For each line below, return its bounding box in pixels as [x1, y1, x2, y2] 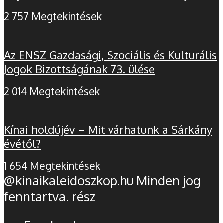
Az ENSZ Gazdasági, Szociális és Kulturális [4, 47, 217, 62]
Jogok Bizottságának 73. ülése [4, 61, 155, 76]
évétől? [4, 136, 41, 150]
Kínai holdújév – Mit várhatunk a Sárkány [4, 122, 212, 136]
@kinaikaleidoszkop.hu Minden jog [4, 172, 201, 189]
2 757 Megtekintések [4, 10, 102, 23]
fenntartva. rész [4, 188, 95, 205]
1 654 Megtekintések [4, 159, 100, 173]
